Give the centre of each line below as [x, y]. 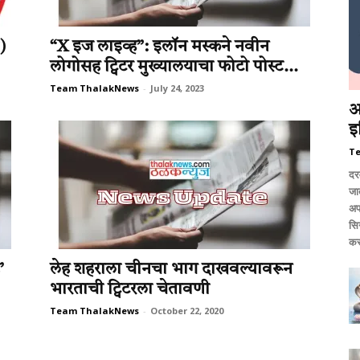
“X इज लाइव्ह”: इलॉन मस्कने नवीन [160, 47]
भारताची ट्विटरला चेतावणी [130, 290]
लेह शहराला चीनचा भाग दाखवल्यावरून [171, 270]
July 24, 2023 [177, 88]
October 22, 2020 [187, 311]
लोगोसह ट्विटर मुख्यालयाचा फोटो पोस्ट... [174, 67]
